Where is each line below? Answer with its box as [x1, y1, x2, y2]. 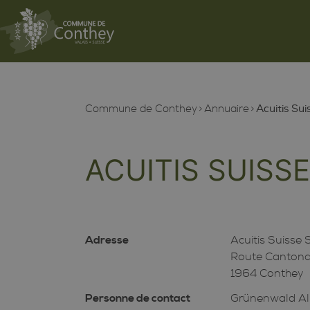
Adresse [84, 232, 129, 247]
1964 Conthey [230, 266, 304, 280]
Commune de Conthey [84, 102, 197, 116]
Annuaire [203, 102, 249, 116]
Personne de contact [84, 291, 190, 305]
